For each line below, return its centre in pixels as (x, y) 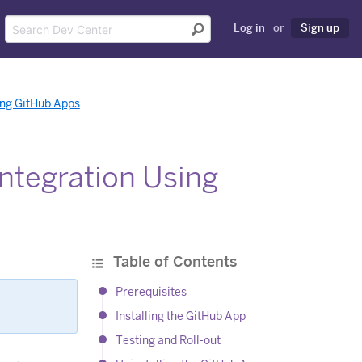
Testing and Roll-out (168, 341)
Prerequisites (152, 292)
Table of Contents (173, 262)
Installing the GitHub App (181, 316)
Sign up (320, 27)
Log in (249, 27)
